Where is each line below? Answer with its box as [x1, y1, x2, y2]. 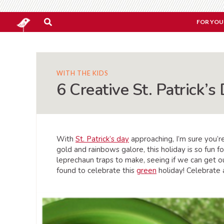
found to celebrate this [56, 165, 136, 175]
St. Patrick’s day [75, 134, 129, 144]
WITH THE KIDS [56, 69, 108, 77]
